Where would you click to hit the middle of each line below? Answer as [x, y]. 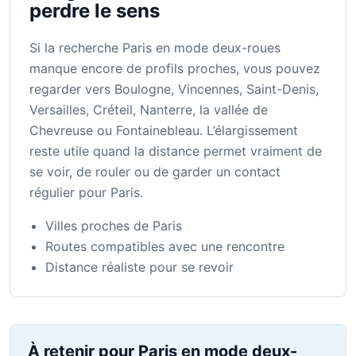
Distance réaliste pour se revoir [139, 267]
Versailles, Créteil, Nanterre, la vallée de [149, 110]
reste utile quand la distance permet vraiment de [176, 151]
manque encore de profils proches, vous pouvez [175, 69]
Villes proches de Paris [114, 226]
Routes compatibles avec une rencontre [165, 247]
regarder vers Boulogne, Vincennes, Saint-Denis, [174, 89]
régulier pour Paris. [86, 193]
